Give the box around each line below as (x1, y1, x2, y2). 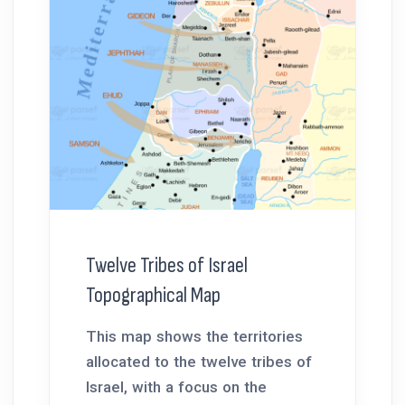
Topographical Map (86, 281, 221, 308)
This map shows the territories (86, 326, 303, 345)
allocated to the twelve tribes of (86, 352, 312, 371)
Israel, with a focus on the (86, 377, 267, 396)
